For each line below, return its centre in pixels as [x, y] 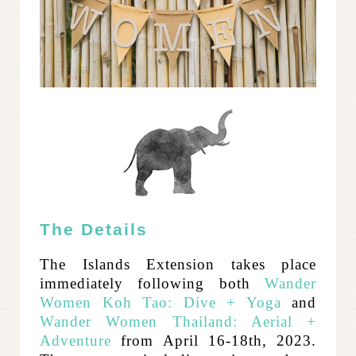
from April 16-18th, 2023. [214, 341]
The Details [94, 230]
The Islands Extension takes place [178, 265]
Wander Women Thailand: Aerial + [178, 322]
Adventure [75, 341]
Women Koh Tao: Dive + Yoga [161, 303]
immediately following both [152, 284]
